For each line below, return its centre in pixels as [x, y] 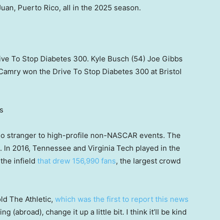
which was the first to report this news [122, 199]
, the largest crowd [148, 161]
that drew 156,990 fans [77, 161]
